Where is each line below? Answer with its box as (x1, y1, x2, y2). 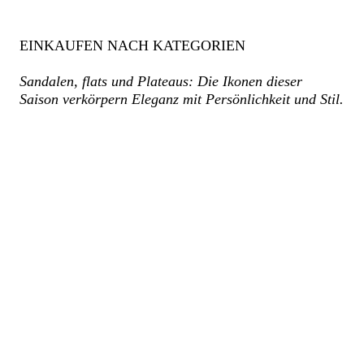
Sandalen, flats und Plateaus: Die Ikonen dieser (19, 72, 302, 89)
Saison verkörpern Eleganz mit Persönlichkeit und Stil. (19, 90, 344, 107)
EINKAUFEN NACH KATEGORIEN (19, 37, 245, 54)
